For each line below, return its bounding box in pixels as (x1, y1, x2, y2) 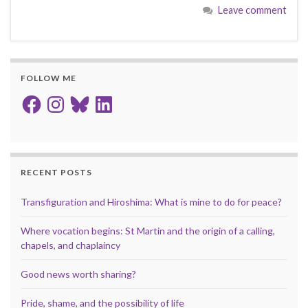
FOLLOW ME (21, 73, 76, 84)
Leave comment (218, 3, 287, 16)
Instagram (44, 91, 88, 104)
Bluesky (68, 91, 102, 104)
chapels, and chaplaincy (21, 239, 120, 252)
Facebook (20, 91, 61, 104)
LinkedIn (92, 91, 129, 104)
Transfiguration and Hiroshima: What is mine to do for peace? (21, 196, 282, 208)
